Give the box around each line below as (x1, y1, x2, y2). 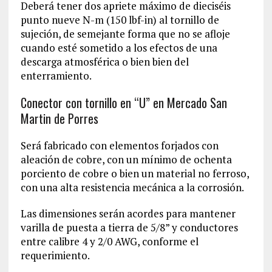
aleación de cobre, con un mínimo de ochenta (20, 152, 232, 166)
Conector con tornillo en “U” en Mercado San (20, 93, 227, 112)
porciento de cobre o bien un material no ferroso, (20, 166, 249, 180)
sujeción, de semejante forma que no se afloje (20, 26, 230, 41)
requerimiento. (20, 248, 90, 262)
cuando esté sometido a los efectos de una (20, 40, 217, 55)
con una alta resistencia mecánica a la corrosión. (20, 180, 244, 194)
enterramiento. (20, 68, 92, 83)
